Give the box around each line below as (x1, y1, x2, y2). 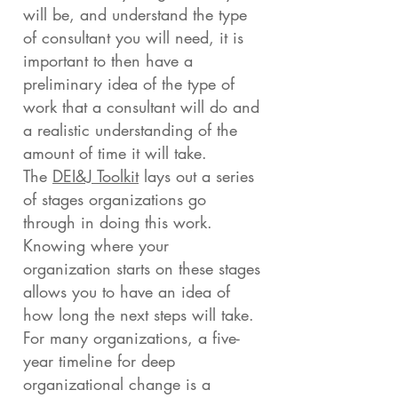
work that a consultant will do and (23, 96, 259, 117)
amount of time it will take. (23, 142, 207, 163)
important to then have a (23, 50, 193, 71)
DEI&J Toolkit (52, 165, 139, 187)
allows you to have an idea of (23, 281, 230, 302)
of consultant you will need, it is (23, 27, 243, 48)
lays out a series (139, 165, 254, 187)
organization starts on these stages (23, 258, 260, 279)
